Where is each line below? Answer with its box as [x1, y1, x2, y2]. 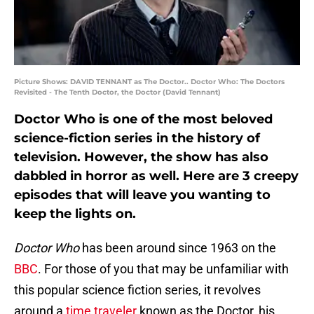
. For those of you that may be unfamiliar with [38, 261, 289, 277]
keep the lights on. [14, 206, 136, 222]
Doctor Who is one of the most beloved [14, 111, 273, 128]
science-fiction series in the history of [14, 130, 260, 146]
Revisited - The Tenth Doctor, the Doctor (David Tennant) [14, 88, 221, 97]
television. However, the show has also [14, 149, 268, 165]
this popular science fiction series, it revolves [14, 282, 261, 298]
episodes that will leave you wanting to [14, 187, 271, 203]
